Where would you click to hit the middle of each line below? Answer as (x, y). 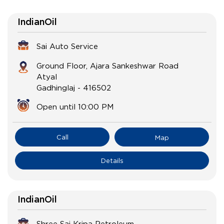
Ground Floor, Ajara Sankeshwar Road (107, 66)
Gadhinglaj (56, 88)
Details (112, 161)
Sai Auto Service (67, 46)
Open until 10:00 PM (75, 107)
